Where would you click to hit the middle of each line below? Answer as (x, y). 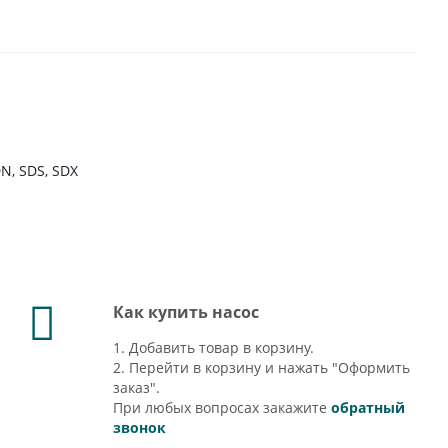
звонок (140, 427)
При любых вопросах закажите (222, 407)
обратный (368, 407)
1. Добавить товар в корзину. (214, 347)
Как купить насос (186, 312)
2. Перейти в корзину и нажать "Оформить (262, 367)
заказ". (137, 387)
